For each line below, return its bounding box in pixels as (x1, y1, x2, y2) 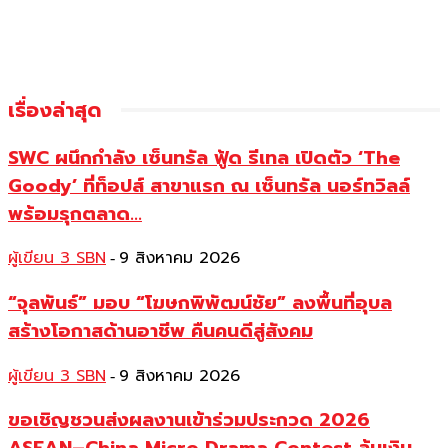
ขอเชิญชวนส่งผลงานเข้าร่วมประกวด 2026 (8, 406, 370, 435)
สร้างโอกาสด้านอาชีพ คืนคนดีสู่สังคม (8, 316, 313, 345)
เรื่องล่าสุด (8, 94, 101, 125)
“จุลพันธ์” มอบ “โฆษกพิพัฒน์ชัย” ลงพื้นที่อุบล (8, 288, 392, 317)
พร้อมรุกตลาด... (8, 199, 142, 228)
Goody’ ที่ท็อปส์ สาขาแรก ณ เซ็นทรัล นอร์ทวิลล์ (8, 171, 410, 200)
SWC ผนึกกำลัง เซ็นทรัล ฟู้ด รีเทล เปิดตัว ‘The (8, 143, 400, 172)
